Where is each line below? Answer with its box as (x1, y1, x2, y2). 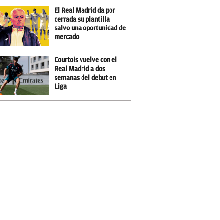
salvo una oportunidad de (55, 25, 126, 32)
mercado (55, 33, 79, 41)
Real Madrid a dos (55, 65, 105, 73)
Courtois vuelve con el (55, 56, 117, 64)
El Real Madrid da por (55, 7, 115, 14)
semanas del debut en (55, 74, 116, 82)
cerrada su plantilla (55, 16, 110, 23)
